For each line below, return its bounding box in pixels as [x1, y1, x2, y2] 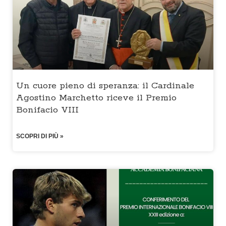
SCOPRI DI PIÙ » [16, 133, 64, 140]
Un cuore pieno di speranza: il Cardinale [16, 80, 194, 92]
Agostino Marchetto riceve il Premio [16, 92, 177, 104]
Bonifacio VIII [16, 104, 79, 116]
